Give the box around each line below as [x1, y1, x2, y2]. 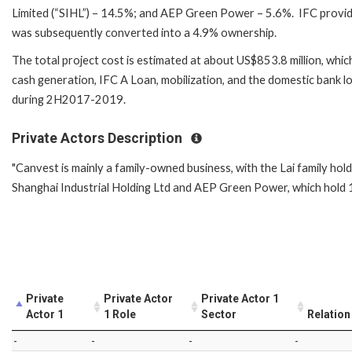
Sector [201, 307, 236, 321]
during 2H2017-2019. [12, 92, 126, 106]
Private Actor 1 [201, 291, 279, 305]
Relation [307, 307, 350, 321]
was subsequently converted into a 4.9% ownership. [12, 25, 277, 39]
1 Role [104, 307, 136, 321]
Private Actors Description [12, 130, 185, 146]
